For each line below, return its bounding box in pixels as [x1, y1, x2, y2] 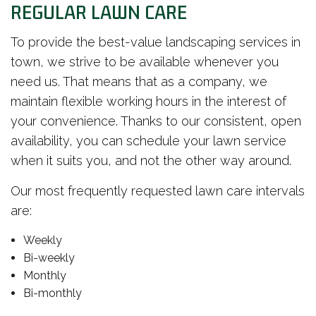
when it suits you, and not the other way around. [11, 153, 291, 169]
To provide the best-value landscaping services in [11, 35, 300, 50]
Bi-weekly [23, 251, 75, 265]
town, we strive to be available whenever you [11, 54, 279, 70]
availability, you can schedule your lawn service [11, 133, 286, 149]
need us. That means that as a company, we [11, 74, 267, 90]
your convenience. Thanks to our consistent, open [11, 114, 301, 129]
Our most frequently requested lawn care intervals [11, 183, 305, 199]
